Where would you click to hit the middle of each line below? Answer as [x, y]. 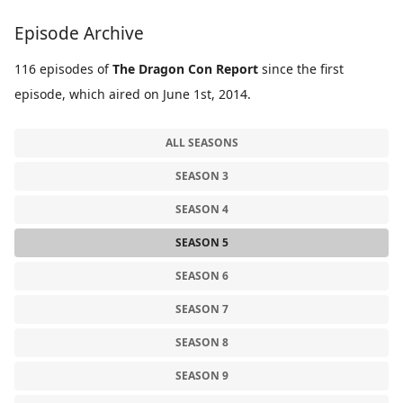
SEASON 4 [201, 210]
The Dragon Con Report [185, 69]
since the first [301, 69]
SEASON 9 [201, 376]
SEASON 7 [201, 309]
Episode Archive [79, 34]
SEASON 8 [201, 343]
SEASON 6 [201, 276]
